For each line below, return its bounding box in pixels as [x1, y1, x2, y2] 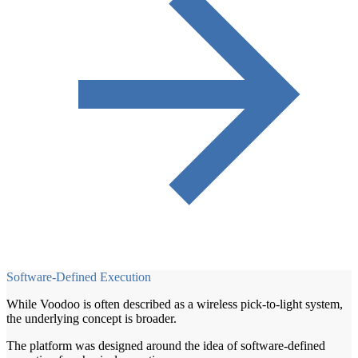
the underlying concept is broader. [6, 311, 177, 325]
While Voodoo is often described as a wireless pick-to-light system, [6, 296, 343, 311]
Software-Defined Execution [6, 269, 151, 284]
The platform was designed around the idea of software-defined [6, 338, 325, 352]
